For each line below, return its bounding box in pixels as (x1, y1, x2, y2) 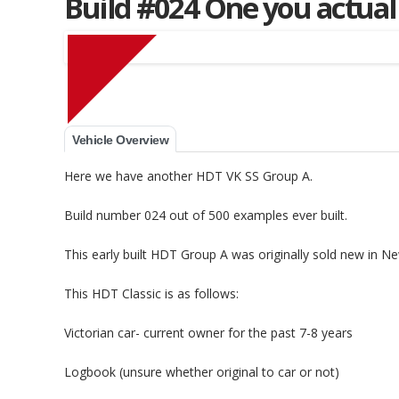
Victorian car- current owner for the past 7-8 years (64, 324, 353, 341)
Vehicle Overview (72, 133, 168, 147)
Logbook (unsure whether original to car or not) (64, 363, 339, 380)
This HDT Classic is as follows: (64, 285, 239, 302)
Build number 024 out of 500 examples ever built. (64, 207, 347, 224)
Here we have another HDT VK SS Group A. (64, 167, 313, 184)
